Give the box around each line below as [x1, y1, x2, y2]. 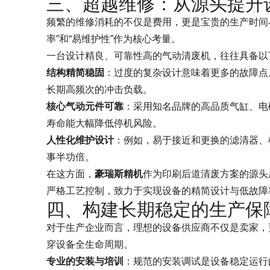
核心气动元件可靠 [46, 101, 124, 111]
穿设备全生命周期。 [46, 239, 133, 250]
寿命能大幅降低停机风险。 [46, 118, 162, 128]
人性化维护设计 [46, 134, 114, 145]
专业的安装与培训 [46, 256, 124, 266]
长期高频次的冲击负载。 [46, 84, 152, 95]
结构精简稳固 [46, 67, 104, 78]
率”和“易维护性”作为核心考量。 [46, 33, 181, 44]
